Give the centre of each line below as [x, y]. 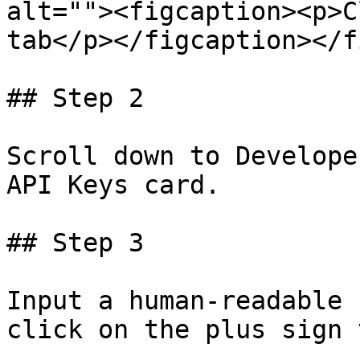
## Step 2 [75, 98]
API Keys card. [113, 185]
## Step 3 [75, 243]
